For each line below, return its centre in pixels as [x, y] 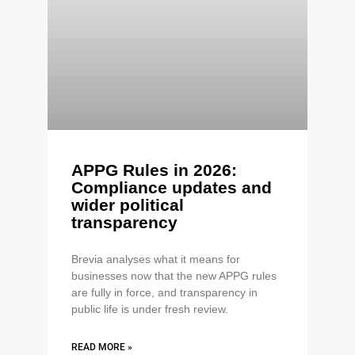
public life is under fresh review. [150, 309]
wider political [128, 204]
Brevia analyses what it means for [156, 259]
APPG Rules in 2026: [154, 170]
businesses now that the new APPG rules [174, 275]
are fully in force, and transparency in [164, 292]
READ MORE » [102, 347]
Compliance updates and [172, 187]
